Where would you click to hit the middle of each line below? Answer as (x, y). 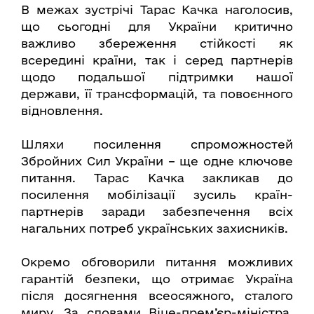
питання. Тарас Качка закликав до (157, 178)
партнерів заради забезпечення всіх (157, 212)
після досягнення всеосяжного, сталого (157, 296)
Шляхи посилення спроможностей (157, 144)
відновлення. (62, 111)
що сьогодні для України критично (157, 27)
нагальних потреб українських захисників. (155, 228)
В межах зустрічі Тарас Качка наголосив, (157, 10)
